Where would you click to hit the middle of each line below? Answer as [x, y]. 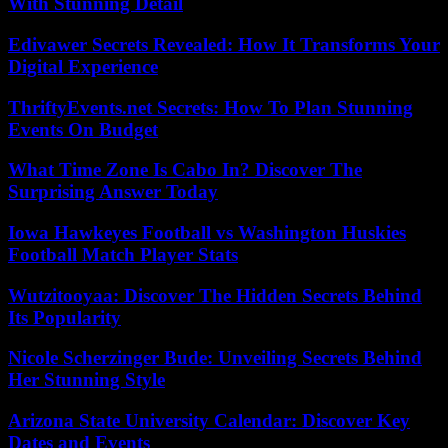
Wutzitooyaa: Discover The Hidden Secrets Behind [215, 295]
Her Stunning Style [86, 380]
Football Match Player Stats [123, 254]
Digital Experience [83, 66]
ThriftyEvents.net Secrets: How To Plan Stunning [210, 107]
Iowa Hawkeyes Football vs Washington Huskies [207, 232]
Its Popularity [64, 317]
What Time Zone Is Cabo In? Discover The [185, 170]
